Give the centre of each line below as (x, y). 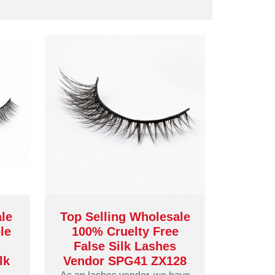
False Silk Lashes (125, 246)
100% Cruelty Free (125, 231)
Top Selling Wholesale (125, 217)
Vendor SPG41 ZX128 (125, 261)
